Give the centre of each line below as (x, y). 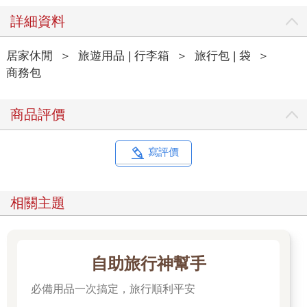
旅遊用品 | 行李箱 (123, 56)
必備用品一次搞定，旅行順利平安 (113, 289)
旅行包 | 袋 (222, 56)
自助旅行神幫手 (148, 264)
